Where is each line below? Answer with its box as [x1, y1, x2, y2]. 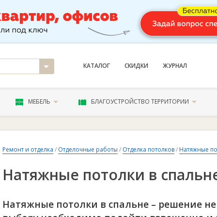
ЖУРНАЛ [162, 62, 187, 70]
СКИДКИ [124, 62, 148, 70]
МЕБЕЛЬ [28, 97, 50, 106]
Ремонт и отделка [2, 145, 53, 154]
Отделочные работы [58, 145, 118, 154]
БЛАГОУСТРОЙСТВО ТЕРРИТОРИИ [91, 97, 189, 106]
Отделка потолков [123, 145, 174, 154]
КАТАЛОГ [83, 62, 110, 70]
